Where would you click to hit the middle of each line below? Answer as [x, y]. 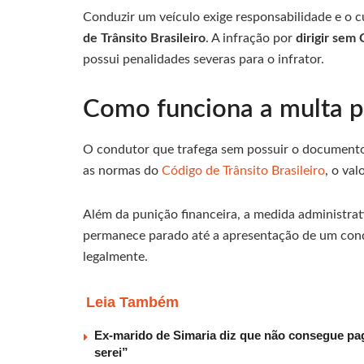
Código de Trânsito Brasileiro [243, 171]
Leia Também [132, 303]
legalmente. [115, 257]
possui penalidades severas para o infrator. [204, 59]
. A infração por [251, 38]
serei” [111, 353]
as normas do [122, 171]
